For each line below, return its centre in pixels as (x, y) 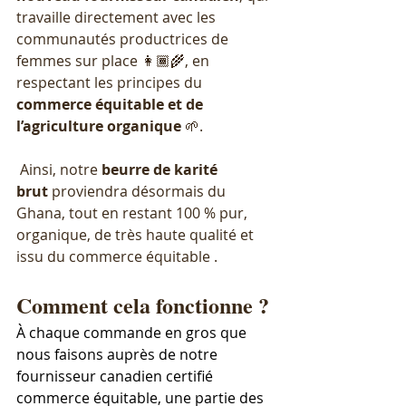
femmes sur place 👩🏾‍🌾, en (115, 61)
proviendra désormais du (139, 192)
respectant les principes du (111, 83)
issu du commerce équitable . (117, 257)
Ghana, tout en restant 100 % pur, (134, 213)
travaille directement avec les (118, 18)
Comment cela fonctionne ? (143, 305)
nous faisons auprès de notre (119, 355)
